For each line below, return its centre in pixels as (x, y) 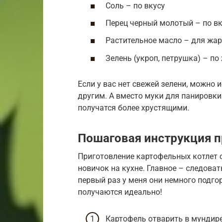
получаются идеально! (120, 192)
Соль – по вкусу (135, 6)
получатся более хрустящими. (134, 108)
